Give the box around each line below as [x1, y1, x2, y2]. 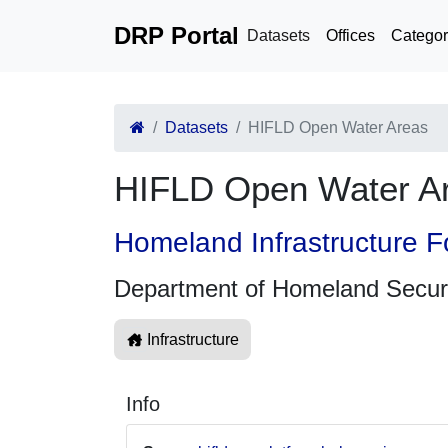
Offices [326, 27, 375, 44]
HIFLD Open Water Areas [248, 119, 428, 136]
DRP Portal [114, 22, 239, 49]
